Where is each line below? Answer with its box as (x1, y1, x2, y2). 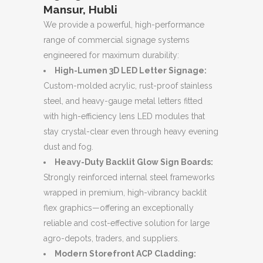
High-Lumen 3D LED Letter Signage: (55, 65, 207, 75)
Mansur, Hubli (43, 2, 117, 16)
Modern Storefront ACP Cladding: (55, 248, 196, 258)
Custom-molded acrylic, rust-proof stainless (43, 80, 213, 90)
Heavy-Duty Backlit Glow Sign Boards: (55, 157, 213, 167)
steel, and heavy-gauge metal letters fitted (43, 96, 203, 106)
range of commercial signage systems (43, 35, 190, 45)
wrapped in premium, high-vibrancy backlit (43, 187, 207, 197)
